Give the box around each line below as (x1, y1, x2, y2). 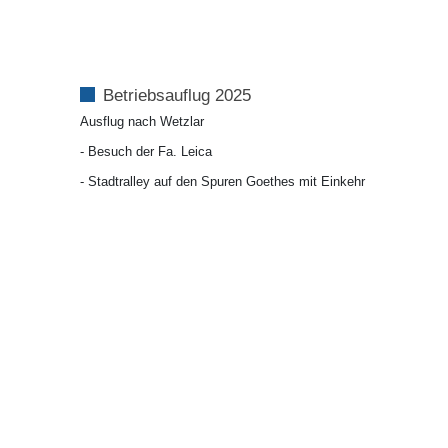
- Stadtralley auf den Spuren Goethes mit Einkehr (80, 173, 365, 189)
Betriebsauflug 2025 (103, 86, 252, 106)
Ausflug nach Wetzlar (80, 114, 204, 130)
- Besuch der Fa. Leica (80, 144, 212, 160)
